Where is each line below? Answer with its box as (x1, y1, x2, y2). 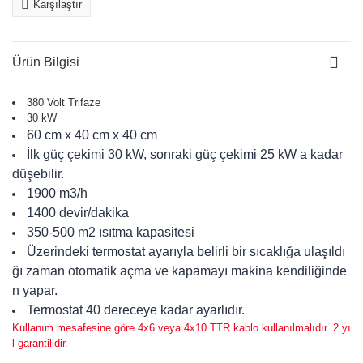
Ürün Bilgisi (12, 55, 79, 69)
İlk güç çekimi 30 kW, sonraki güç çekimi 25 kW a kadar (27, 147, 343, 161)
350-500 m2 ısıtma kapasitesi (27, 225, 194, 239)
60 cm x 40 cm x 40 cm (27, 128, 157, 142)
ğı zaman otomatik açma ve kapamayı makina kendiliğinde (12, 264, 347, 278)
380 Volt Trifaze (27, 96, 100, 109)
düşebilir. (12, 167, 64, 181)
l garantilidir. (12, 337, 68, 349)
